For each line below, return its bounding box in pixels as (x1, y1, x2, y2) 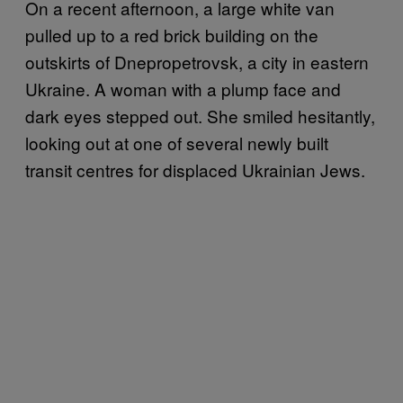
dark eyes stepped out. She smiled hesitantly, (25, 103, 375, 128)
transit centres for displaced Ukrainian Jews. (25, 157, 365, 182)
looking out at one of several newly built (25, 130, 328, 155)
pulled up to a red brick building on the (25, 22, 318, 47)
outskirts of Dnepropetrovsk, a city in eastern (25, 49, 369, 74)
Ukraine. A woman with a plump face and (25, 76, 341, 101)
